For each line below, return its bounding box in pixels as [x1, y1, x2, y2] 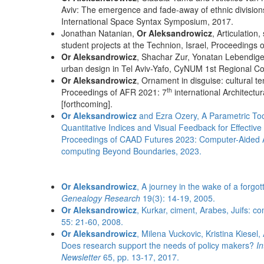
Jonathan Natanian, [61, 27, 137, 39]
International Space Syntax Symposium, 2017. [61, 15, 233, 27]
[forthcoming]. [61, 98, 113, 110]
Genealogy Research [61, 192, 140, 204]
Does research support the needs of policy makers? [61, 239, 256, 251]
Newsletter [61, 251, 101, 263]
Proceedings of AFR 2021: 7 [61, 86, 167, 98]
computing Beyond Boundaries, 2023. [61, 145, 202, 157]
